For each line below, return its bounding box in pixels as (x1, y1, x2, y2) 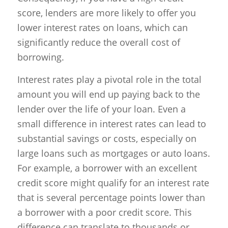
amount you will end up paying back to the (17, 88, 200, 101)
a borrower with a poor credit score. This (17, 206, 192, 219)
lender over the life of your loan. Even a (17, 103, 186, 116)
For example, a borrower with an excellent (17, 162, 197, 175)
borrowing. (17, 50, 64, 63)
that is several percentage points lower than (17, 191, 205, 204)
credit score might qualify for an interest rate (17, 177, 209, 189)
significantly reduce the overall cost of (17, 36, 180, 48)
